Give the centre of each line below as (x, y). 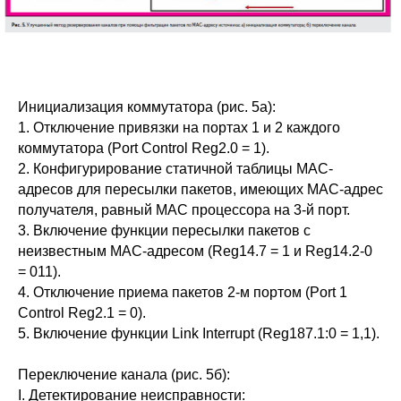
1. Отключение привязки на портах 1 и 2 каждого (179, 128)
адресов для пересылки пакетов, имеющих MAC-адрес (200, 190)
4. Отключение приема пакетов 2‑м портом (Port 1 (183, 293)
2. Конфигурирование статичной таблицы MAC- (175, 169)
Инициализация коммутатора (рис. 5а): (147, 107)
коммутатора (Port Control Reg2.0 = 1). (144, 149)
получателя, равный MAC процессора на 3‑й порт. (184, 210)
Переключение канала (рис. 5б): (124, 375)
